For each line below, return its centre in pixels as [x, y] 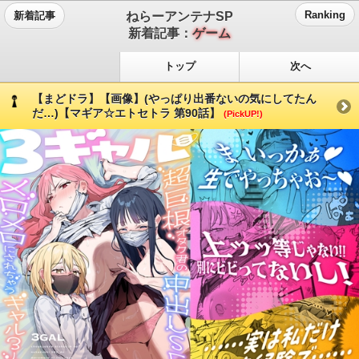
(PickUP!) [243, 113]
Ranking [325, 15]
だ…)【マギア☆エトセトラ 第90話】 [128, 113]
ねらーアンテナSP [179, 16]
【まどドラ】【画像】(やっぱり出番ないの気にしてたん [174, 98]
